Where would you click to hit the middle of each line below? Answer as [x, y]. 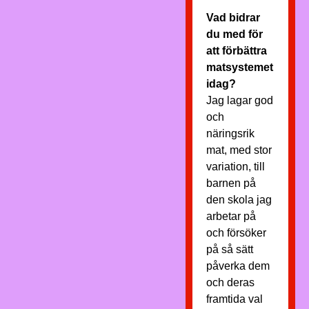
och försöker [236, 233]
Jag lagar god [239, 100]
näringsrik [230, 133]
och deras [230, 282]
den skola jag [239, 200]
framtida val [234, 299]
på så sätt [229, 249]
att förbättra [236, 51]
